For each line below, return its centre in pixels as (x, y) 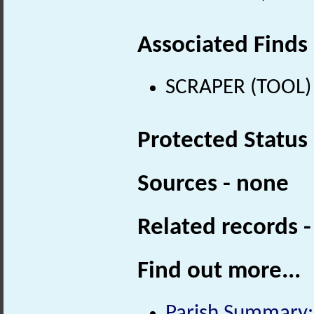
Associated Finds (223, 46)
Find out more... (219, 272)
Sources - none (213, 184)
